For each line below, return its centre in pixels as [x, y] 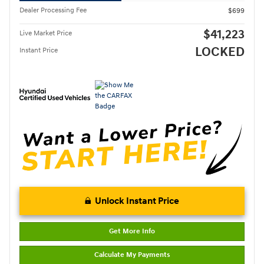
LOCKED [220, 52]
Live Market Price [46, 33]
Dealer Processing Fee [53, 10]
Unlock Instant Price [137, 201]
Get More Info [132, 232]
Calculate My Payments [132, 255]
